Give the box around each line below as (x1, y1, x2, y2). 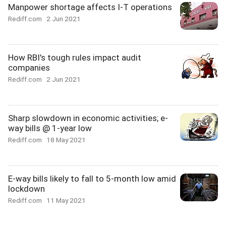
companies (8, 63, 50, 73)
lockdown (8, 184, 45, 194)
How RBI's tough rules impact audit (8, 52, 141, 63)
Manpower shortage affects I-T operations (8, 2, 172, 12)
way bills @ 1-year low (8, 123, 92, 133)
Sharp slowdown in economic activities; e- (8, 113, 168, 123)
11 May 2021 (46, 196, 86, 204)
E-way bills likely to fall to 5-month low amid (8, 174, 176, 184)
